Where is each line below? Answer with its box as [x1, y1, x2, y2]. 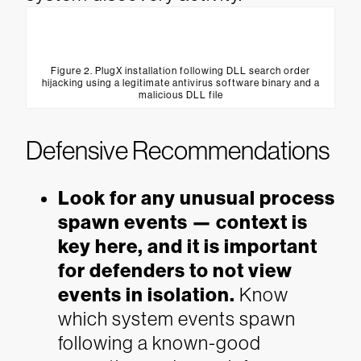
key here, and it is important [58, 235, 317, 258]
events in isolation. [58, 284, 235, 306]
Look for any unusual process [58, 187, 335, 210]
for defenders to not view [58, 259, 293, 282]
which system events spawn [58, 308, 296, 330]
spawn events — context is [58, 211, 308, 234]
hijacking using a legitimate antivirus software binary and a [41, 77, 320, 89]
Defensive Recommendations [26, 136, 330, 165]
